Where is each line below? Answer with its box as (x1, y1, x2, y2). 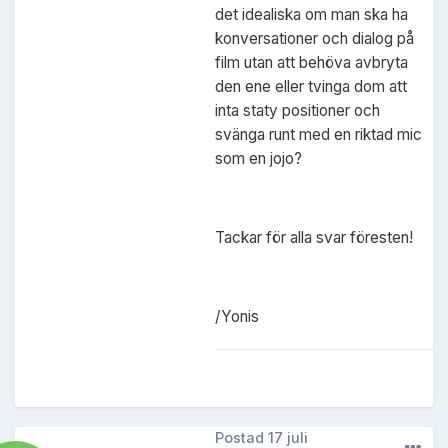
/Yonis (215, 306, 259, 326)
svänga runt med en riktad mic (215, 125, 422, 145)
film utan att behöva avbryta (215, 53, 408, 73)
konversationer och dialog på (215, 29, 414, 49)
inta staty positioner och (215, 101, 380, 121)
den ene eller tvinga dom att (215, 77, 407, 97)
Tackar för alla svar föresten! (215, 228, 413, 248)
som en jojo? (215, 149, 302, 169)
